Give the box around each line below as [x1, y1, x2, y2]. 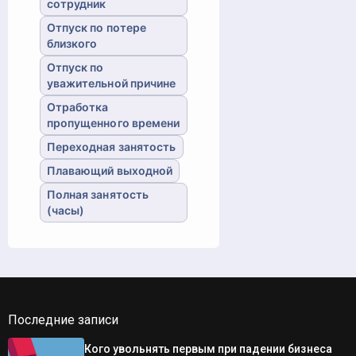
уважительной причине [46, 75, 176, 90]
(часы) [46, 203, 85, 217]
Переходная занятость [46, 139, 176, 153]
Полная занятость [46, 187, 149, 201]
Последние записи [7, 311, 118, 327]
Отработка [46, 99, 109, 114]
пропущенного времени [46, 115, 180, 130]
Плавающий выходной [46, 163, 173, 177]
